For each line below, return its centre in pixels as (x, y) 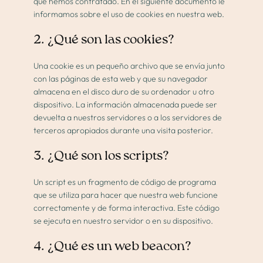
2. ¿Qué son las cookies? (104, 40)
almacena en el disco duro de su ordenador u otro (124, 92)
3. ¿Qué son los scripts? (102, 156)
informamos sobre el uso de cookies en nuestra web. (129, 14)
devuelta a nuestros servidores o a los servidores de (128, 118)
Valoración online (132, 197)
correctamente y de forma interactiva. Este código (127, 208)
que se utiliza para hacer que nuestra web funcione (126, 195)
